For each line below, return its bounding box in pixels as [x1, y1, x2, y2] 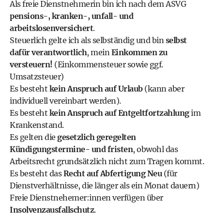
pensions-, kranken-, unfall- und [10, 11, 133, 21]
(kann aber [142, 84, 184, 93]
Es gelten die [10, 132, 57, 142]
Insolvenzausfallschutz [10, 205, 94, 215]
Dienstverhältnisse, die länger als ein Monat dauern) [10, 181, 199, 190]
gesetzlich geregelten [57, 132, 136, 142]
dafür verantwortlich [10, 47, 87, 57]
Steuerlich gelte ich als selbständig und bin [10, 35, 166, 45]
